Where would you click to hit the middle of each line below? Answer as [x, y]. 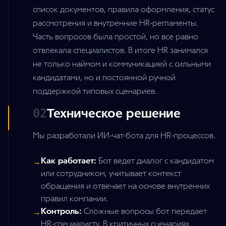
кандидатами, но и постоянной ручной [104, 78]
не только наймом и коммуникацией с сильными [122, 64]
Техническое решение [114, 114]
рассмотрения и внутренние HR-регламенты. [116, 23]
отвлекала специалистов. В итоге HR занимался [120, 50]
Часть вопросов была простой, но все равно [116, 37]
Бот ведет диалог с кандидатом [155, 161]
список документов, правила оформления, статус [124, 10]
